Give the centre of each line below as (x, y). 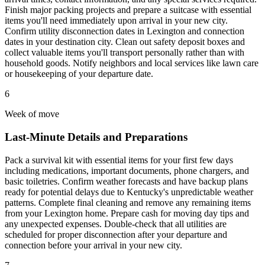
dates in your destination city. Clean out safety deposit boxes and (125, 42)
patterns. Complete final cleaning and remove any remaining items (128, 202)
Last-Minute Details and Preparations (96, 137)
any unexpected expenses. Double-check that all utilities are (116, 224)
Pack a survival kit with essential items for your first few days (119, 160)
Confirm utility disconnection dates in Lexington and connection (125, 31)
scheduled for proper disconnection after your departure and (116, 234)
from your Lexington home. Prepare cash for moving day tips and (127, 213)
